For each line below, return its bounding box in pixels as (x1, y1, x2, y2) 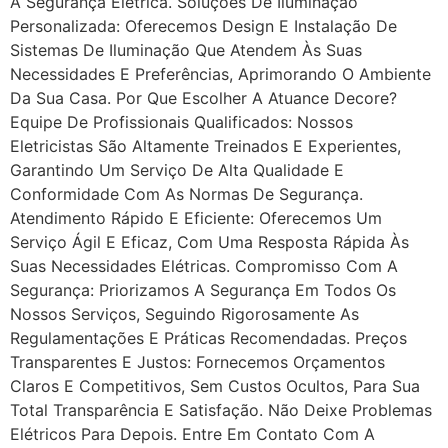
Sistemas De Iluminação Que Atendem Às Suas (10, 40, 362, 61)
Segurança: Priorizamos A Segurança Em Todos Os (10, 280, 396, 301)
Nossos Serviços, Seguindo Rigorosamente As (10, 304, 359, 325)
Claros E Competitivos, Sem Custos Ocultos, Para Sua (10, 376, 420, 397)
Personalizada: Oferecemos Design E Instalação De (10, 16, 397, 37)
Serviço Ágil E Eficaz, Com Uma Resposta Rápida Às (10, 232, 409, 253)
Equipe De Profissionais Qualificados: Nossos (10, 112, 353, 133)
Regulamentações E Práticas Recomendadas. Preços (10, 328, 407, 349)
